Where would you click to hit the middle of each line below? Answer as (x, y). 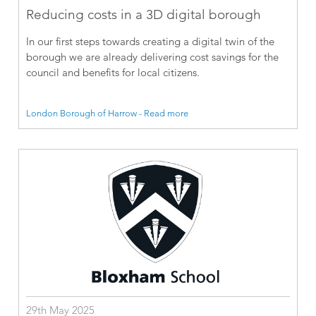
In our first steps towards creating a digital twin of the (151, 41)
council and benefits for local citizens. (113, 72)
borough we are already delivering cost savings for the (153, 56)
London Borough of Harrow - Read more (108, 113)
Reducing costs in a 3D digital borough (144, 14)
